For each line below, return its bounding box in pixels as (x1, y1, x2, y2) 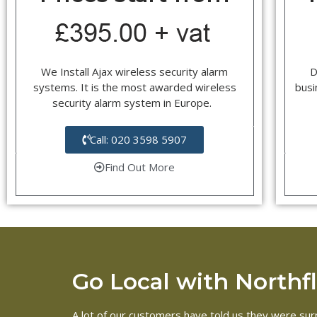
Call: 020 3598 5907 (90, 132, 188, 146)
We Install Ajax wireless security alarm (41, 64, 229, 79)
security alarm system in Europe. (52, 95, 217, 110)
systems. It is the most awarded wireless (33, 79, 236, 94)
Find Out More (105, 159, 175, 174)
